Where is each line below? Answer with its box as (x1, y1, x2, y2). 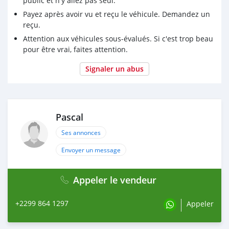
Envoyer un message (61, 146, 121, 154)
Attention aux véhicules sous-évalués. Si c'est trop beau (23, 34, 213, 44)
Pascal (56, 111, 83, 124)
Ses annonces (61, 128, 101, 137)
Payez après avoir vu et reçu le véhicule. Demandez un (23, 9, 210, 19)
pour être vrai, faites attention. (23, 44, 128, 55)
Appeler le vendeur (73, 174, 156, 187)
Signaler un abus (85, 64, 144, 74)
